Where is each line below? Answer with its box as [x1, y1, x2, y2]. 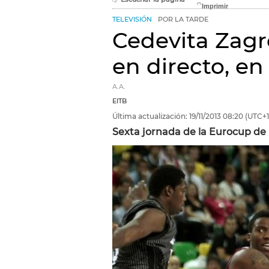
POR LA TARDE [158, 16, 208, 23]
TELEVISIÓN [112, 16, 152, 23]
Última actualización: [112, 112, 187, 121]
